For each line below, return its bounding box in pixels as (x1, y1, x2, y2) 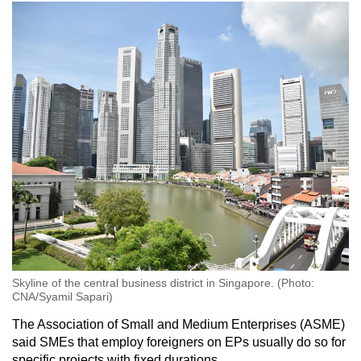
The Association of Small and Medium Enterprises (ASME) (12, 317, 345, 332)
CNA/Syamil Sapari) (12, 290, 113, 304)
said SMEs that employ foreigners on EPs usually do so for (12, 335, 346, 350)
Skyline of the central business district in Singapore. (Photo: (12, 276, 314, 290)
